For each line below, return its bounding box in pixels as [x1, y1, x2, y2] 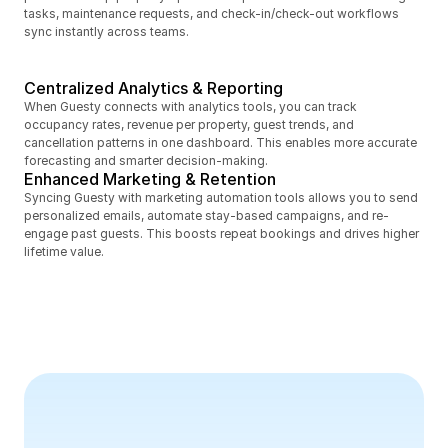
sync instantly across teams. [24, 24, 189, 39]
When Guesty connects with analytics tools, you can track [24, 99, 357, 114]
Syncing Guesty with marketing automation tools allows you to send [24, 190, 418, 205]
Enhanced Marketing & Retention [24, 169, 276, 189]
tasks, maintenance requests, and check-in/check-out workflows [24, 6, 399, 21]
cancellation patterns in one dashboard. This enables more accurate [24, 135, 417, 150]
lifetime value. [24, 244, 104, 259]
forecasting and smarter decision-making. [24, 153, 268, 168]
